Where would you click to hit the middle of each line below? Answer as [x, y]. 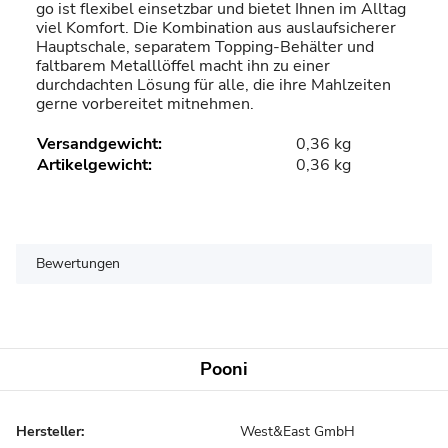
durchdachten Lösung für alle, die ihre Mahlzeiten [213, 84]
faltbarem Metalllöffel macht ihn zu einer [183, 65]
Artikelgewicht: [94, 164]
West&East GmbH [297, 431]
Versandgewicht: [99, 143]
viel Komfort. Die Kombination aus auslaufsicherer [216, 27]
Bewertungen [78, 263]
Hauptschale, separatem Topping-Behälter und [205, 46]
